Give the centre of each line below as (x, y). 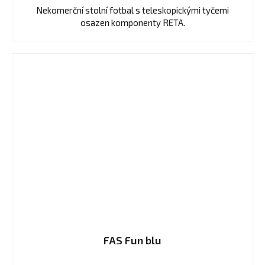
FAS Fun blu (132, 240)
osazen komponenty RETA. (132, 23)
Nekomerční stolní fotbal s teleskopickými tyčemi (132, 10)
